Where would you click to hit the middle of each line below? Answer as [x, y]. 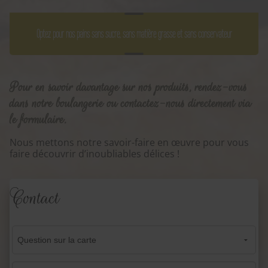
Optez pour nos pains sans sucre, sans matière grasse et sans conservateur [134, 34]
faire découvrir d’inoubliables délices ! [95, 154]
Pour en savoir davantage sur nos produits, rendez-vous [128, 87]
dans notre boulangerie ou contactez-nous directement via [130, 103]
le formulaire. [38, 120]
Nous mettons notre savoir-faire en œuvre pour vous [129, 143]
